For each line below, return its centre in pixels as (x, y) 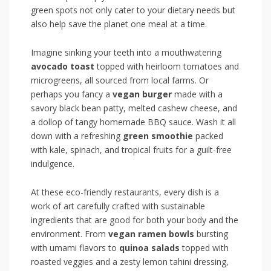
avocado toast (63, 67)
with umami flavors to (75, 248)
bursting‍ (211, 234)
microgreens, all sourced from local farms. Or (120, 80)
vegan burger (142, 94)
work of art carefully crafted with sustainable (118, 206)
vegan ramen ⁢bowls (151, 234)
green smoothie (158, 136)
